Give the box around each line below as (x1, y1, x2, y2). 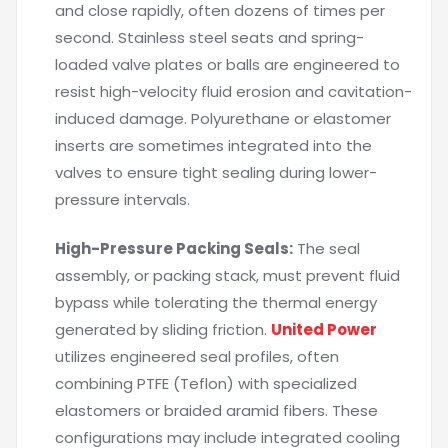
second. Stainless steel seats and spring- (55, 27, 364, 48)
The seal (293, 238, 360, 259)
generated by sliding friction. (55, 319, 271, 340)
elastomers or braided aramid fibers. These (55, 400, 378, 421)
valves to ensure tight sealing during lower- (55, 162, 377, 183)
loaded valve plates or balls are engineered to (55, 54, 400, 75)
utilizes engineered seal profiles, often (55, 346, 339, 367)
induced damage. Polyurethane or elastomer (55, 108, 391, 129)
